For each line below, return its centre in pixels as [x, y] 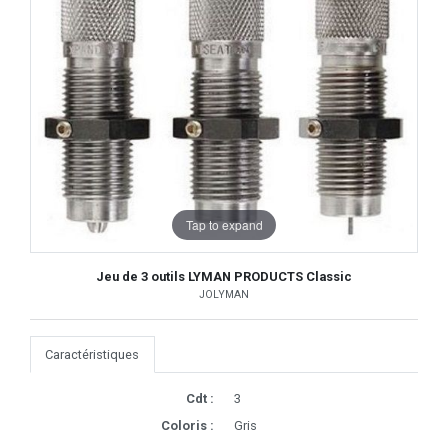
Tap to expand [224, 224]
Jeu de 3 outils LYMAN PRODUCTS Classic [224, 277]
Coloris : [187, 426]
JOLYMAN [224, 295]
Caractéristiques [92, 355]
